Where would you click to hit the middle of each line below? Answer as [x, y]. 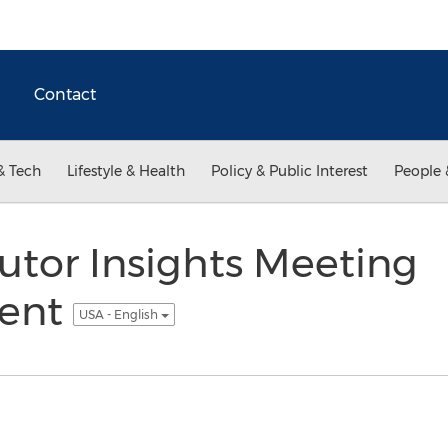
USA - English [119, 314]
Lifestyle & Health [126, 171]
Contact [65, 94]
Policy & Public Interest [289, 171]
